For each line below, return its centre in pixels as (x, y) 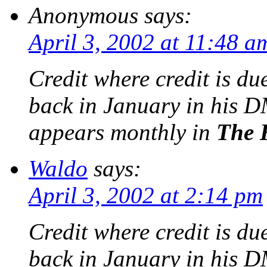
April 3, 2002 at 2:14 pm (146, 195)
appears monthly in (122, 132)
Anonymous (83, 15)
